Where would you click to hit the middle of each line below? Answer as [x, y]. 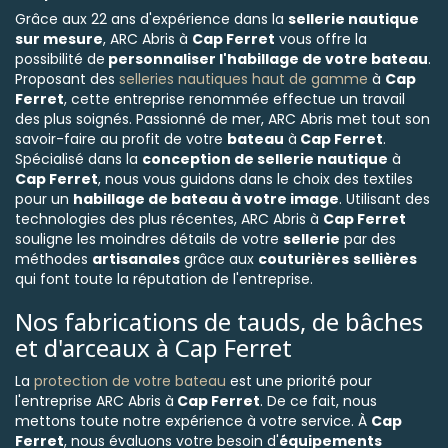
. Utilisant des [384, 199]
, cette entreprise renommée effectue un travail [234, 99]
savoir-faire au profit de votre [121, 139]
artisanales [136, 259]
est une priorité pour [299, 381]
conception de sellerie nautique [265, 159]
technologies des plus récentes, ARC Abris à [169, 219]
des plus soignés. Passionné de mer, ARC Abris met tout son [222, 119]
